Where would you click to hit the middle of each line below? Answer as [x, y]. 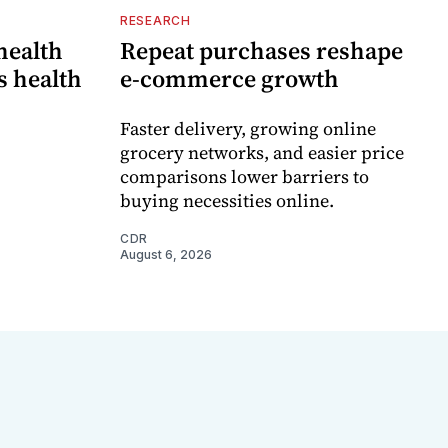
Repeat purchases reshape [261, 51]
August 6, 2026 [166, 255]
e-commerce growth [229, 79]
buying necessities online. [227, 201]
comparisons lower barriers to [244, 177]
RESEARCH [155, 21]
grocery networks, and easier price [262, 153]
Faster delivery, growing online [248, 129]
